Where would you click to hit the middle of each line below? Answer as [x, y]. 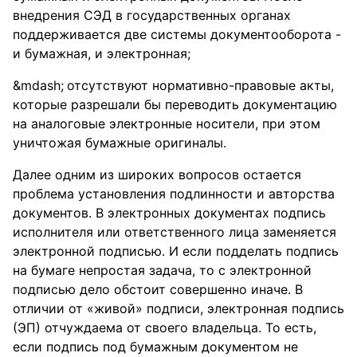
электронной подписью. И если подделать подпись [176, 251]
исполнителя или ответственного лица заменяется [175, 232]
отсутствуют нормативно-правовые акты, [200, 85]
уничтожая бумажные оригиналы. [120, 143]
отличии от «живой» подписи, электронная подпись [178, 308]
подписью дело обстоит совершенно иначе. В [158, 289]
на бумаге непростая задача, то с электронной [162, 270]
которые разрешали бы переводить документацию [175, 104]
